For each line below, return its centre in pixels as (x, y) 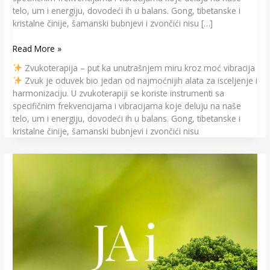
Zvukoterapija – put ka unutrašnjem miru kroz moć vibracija (138, 67)
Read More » (37, 48)
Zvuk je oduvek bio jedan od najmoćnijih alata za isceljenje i (140, 80)
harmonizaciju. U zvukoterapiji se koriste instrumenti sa (119, 93)
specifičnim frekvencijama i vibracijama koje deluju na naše (127, 105)
